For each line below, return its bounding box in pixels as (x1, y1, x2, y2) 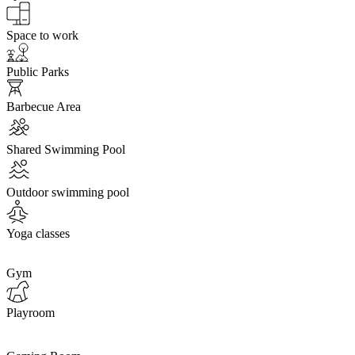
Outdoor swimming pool (6, 185, 129, 199)
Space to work (6, 28, 78, 42)
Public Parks (6, 64, 69, 78)
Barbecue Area (6, 99, 81, 113)
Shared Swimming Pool (6, 142, 125, 156)
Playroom (6, 305, 55, 319)
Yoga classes (6, 226, 70, 240)
